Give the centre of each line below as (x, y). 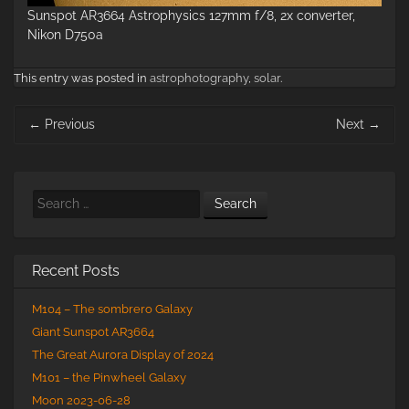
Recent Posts (76, 271)
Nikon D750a (65, 35)
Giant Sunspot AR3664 (93, 332)
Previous (68, 124)
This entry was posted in (82, 78)
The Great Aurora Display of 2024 (123, 355)
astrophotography (199, 78)
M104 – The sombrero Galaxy (112, 309)
